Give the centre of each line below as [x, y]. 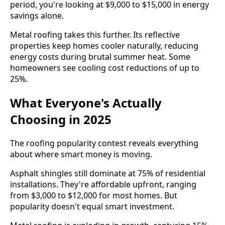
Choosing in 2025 [61, 119]
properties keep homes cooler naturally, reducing [104, 46]
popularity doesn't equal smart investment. [92, 206]
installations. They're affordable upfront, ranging [103, 184]
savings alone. [37, 16]
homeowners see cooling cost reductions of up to [105, 68]
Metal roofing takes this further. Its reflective [95, 35]
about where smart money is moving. [81, 154]
